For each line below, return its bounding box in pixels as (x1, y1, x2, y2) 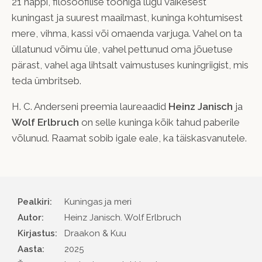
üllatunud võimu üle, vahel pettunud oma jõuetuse (12, 43, 233, 55)
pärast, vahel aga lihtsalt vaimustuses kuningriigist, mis (12, 58, 249, 71)
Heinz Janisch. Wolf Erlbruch (64, 212, 181, 223)
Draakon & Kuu (64, 227, 126, 239)
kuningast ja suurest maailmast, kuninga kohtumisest (12, 11, 243, 23)
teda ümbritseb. (12, 74, 81, 87)
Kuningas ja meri (64, 196, 132, 207)
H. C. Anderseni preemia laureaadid (12, 100, 168, 112)
